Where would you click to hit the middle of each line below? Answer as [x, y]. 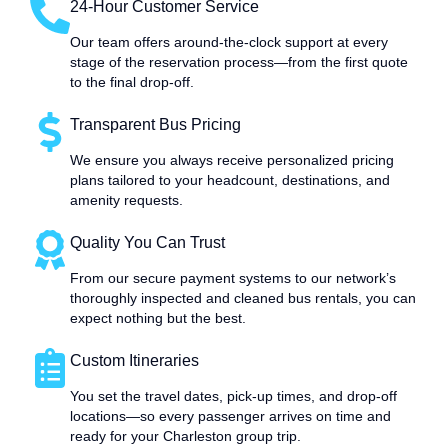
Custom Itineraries [134, 361]
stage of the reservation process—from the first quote [239, 62]
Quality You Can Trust [147, 243]
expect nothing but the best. [158, 318]
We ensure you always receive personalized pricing [232, 160]
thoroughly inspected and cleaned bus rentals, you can [243, 298]
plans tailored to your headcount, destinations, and [230, 180]
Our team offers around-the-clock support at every [229, 42]
